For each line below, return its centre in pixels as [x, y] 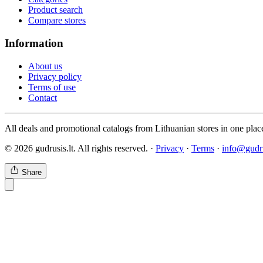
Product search [55, 10]
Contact [43, 97]
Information [34, 43]
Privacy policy [55, 76]
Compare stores [57, 21]
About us [45, 66]
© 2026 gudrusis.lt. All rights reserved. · [80, 148]
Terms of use [52, 87]
